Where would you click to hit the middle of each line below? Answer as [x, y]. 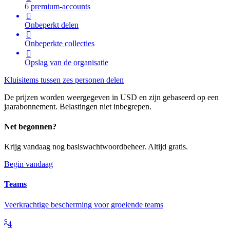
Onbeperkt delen [52, 25]
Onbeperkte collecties [60, 44]
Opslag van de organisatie [66, 62]
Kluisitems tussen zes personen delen [64, 80]
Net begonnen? [30, 126]
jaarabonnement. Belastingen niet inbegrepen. [78, 106]
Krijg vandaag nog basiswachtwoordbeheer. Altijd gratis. [96, 147]
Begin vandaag [28, 164]
